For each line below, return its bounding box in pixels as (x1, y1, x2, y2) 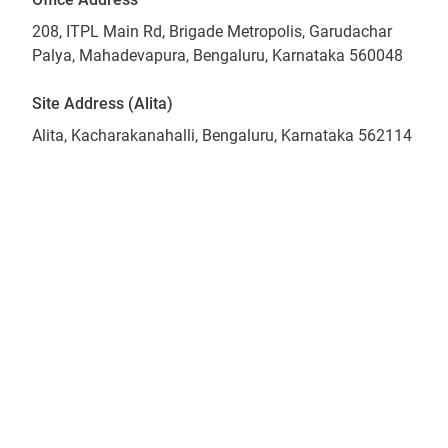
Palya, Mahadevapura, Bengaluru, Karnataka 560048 (32, 46, 403, 65)
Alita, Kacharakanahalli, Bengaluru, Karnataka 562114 (32, 126, 412, 145)
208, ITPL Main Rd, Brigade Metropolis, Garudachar (32, 22, 392, 41)
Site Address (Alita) (32, 94, 173, 113)
